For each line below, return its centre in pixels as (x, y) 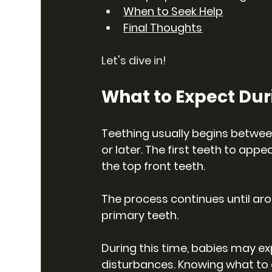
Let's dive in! (134, 61)
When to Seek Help (173, 12)
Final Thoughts (163, 28)
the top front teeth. (155, 166)
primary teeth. (140, 216)
